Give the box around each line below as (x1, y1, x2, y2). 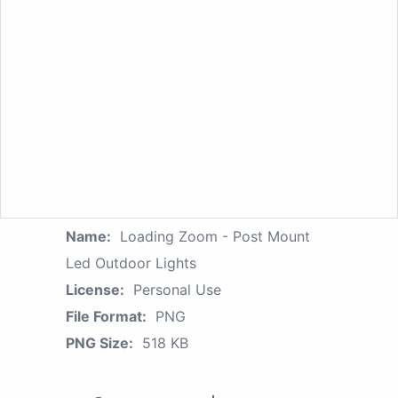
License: (66, 281, 124, 299)
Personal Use (133, 281, 221, 299)
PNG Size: (66, 334, 133, 353)
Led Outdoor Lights (66, 254, 196, 273)
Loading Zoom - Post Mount (120, 227, 310, 246)
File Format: (66, 307, 147, 326)
